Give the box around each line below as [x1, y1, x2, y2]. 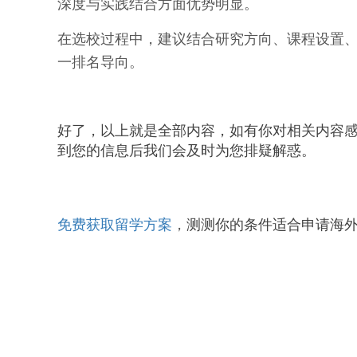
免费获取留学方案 [57, 217, 172, 233]
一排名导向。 [57, 54, 143, 70]
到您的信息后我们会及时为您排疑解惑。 [57, 143, 316, 159]
